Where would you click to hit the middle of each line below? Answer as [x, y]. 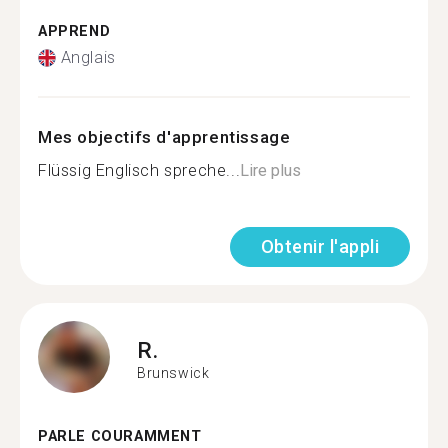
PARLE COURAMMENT [120, 436]
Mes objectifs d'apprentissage [164, 137]
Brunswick [173, 372]
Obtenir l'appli [319, 246]
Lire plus [271, 170]
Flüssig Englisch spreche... [139, 170]
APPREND [74, 31]
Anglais [88, 57]
